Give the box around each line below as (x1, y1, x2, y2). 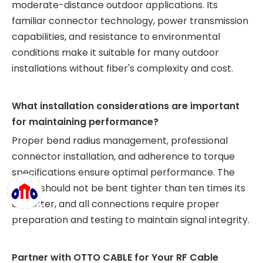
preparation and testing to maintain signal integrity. (12, 213, 249, 227)
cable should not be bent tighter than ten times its (12, 181, 245, 195)
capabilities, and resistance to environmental (12, 30, 220, 43)
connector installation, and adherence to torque (12, 150, 235, 163)
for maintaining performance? (12, 115, 159, 129)
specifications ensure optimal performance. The (12, 166, 235, 179)
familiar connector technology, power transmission (12, 14, 248, 28)
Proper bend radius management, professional (12, 134, 228, 147)
